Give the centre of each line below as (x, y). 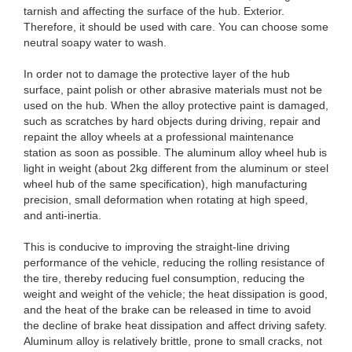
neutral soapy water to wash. (95, 42)
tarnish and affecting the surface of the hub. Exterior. (154, 11)
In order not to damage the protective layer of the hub (157, 74)
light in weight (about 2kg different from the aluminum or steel (176, 168)
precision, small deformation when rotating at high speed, (166, 200)
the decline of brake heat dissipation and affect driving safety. (175, 325)
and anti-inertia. (62, 215)
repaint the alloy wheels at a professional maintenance (159, 137)
